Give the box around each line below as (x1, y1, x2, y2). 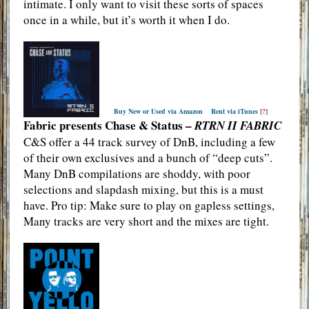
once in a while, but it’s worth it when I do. (23, 12, 230, 28)
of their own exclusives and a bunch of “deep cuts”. (23, 150, 272, 166)
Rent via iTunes (210, 106, 258, 116)
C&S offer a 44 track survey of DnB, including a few (23, 134, 275, 150)
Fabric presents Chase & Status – (23, 117, 195, 134)
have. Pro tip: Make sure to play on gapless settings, (23, 197, 275, 213)
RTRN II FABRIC (194, 117, 281, 134)
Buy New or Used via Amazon (113, 106, 203, 116)
